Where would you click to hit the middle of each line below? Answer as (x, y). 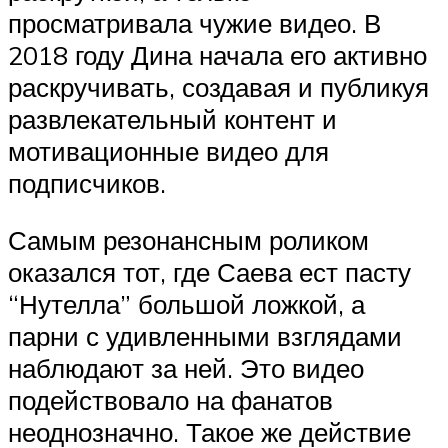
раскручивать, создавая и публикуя (218, 86)
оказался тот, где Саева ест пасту (209, 272)
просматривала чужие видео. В (194, 22)
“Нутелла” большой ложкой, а (186, 304)
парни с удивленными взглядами (205, 336)
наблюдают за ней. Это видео (186, 368)
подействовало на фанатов (170, 400)
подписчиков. (87, 182)
